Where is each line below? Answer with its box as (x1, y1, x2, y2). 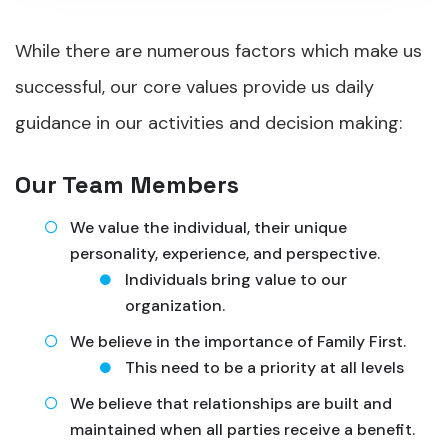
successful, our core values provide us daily (15, 75, 374, 99)
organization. (125, 295, 225, 316)
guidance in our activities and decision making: (15, 111, 402, 135)
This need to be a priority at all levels (125, 357, 404, 378)
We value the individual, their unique (70, 217, 347, 238)
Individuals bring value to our (125, 269, 347, 290)
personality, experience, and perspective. (70, 243, 380, 264)
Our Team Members (15, 169, 239, 200)
